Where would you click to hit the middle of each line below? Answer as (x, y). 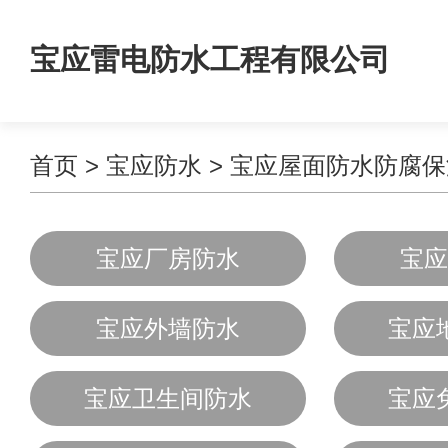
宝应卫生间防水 (168, 398)
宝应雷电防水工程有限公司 (210, 59)
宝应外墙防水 (168, 328)
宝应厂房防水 (168, 258)
